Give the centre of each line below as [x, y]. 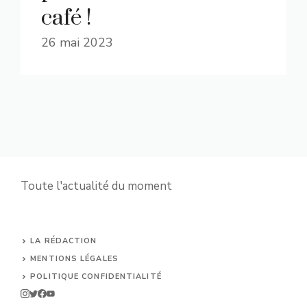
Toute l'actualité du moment [96, 186]
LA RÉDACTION [64, 241]
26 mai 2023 [77, 42]
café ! [66, 18]
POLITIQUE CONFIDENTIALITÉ [96, 277]
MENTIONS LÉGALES [74, 259]
